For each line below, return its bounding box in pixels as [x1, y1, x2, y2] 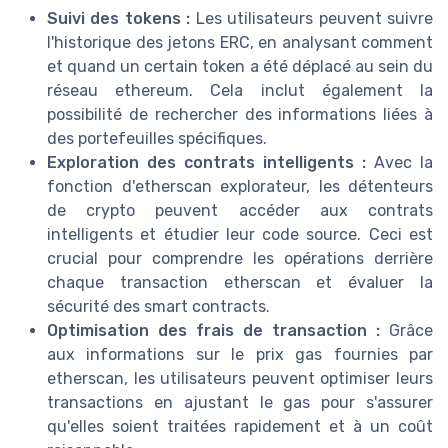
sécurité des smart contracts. [47, 297, 270, 317]
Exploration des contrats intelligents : [47, 153, 366, 173]
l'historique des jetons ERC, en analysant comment [47, 33, 433, 53]
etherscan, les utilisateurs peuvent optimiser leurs [47, 369, 433, 389]
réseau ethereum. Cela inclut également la [47, 81, 433, 101]
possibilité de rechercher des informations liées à [47, 105, 433, 125]
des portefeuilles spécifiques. [47, 129, 267, 149]
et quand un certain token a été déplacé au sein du [47, 57, 433, 77]
